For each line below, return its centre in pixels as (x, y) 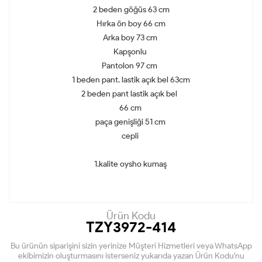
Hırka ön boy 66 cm (131, 24)
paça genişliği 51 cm (131, 122)
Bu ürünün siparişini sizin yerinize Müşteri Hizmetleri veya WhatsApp (131, 246)
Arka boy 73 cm (131, 38)
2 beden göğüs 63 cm (131, 10)
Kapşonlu (131, 52)
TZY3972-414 (131, 227)
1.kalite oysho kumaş (131, 164)
